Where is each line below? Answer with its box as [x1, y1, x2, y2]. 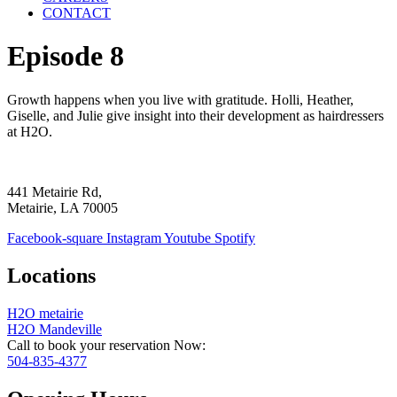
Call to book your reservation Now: [7, 337, 206, 353]
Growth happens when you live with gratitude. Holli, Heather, [7, 91, 354, 107]
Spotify [214, 230, 255, 245]
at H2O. [7, 123, 52, 139]
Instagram [106, 230, 161, 245]
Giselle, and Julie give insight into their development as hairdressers [7, 107, 384, 123]
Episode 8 [7, 40, 124, 73]
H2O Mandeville [7, 321, 102, 337]
